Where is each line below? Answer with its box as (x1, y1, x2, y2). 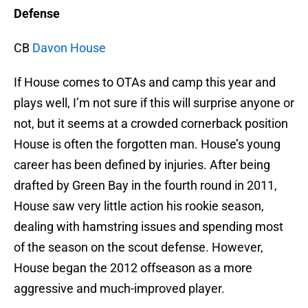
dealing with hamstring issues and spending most (14, 219, 283, 234)
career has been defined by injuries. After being (14, 157, 270, 173)
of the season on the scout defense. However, (14, 240, 263, 255)
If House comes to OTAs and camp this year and (14, 75, 276, 90)
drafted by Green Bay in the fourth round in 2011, (14, 178, 277, 193)
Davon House (32, 41, 106, 56)
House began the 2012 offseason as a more (14, 261, 252, 276)
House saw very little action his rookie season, (14, 199, 264, 214)
